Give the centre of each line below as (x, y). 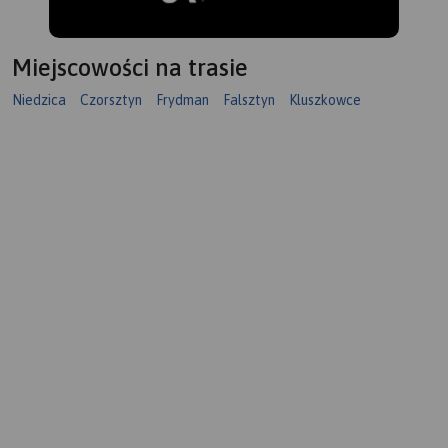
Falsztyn (249, 99)
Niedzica (39, 99)
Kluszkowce (325, 99)
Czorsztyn (111, 99)
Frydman (182, 99)
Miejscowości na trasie (130, 67)
